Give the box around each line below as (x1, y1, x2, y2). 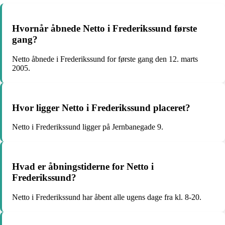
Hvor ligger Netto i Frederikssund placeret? (12, 102, 190, 113)
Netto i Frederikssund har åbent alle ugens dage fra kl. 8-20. (12, 192, 201, 201)
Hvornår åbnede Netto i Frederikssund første (12, 23, 197, 34)
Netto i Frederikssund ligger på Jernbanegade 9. (12, 123, 163, 132)
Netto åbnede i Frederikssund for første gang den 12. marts (12, 54, 198, 63)
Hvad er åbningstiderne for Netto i (12, 161, 154, 172)
